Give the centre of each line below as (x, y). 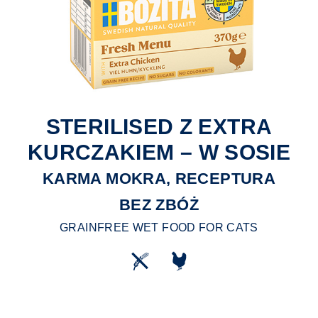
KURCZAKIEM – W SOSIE (159, 153)
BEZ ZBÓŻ (159, 205)
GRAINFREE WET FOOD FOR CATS (159, 228)
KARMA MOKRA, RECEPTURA (159, 179)
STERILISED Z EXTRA (159, 127)
